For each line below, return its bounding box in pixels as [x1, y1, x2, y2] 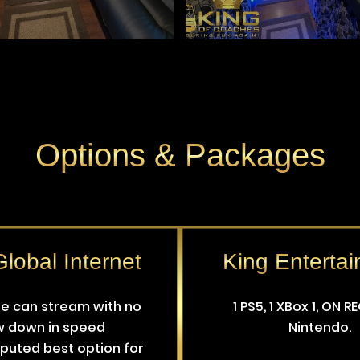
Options [35, 137, 154, 174]
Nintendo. [288, 318, 352, 337]
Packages [175, 137, 325, 174]
